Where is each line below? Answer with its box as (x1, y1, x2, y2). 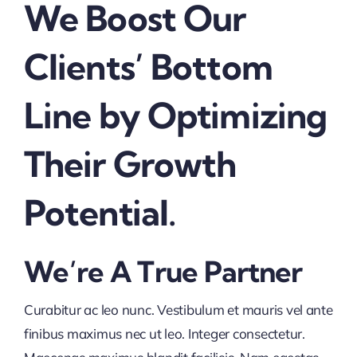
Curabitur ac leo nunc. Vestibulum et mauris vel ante (23, 301, 333, 319)
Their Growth (23, 143, 237, 186)
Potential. (23, 191, 176, 235)
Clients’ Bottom (23, 45, 273, 89)
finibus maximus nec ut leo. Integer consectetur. (23, 325, 305, 343)
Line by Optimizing (23, 94, 328, 138)
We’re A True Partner (23, 253, 303, 290)
